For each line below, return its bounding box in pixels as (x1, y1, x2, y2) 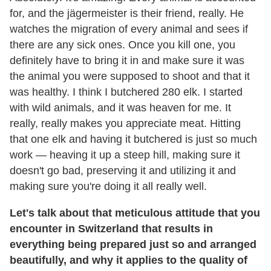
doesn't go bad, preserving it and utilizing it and (10, 164, 236, 177)
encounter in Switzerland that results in (10, 222, 213, 235)
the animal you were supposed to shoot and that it (10, 70, 250, 82)
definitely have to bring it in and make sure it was (10, 54, 244, 67)
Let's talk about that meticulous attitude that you (10, 206, 260, 219)
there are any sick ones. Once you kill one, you (10, 38, 235, 51)
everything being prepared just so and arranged (10, 238, 256, 250)
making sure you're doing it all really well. (10, 180, 207, 192)
